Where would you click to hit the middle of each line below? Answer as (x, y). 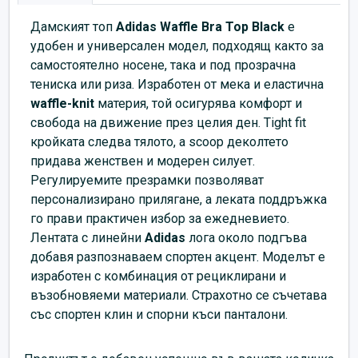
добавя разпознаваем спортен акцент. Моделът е (178, 257)
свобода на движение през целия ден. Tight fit (168, 122)
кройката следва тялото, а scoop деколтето (159, 141)
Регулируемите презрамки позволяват (147, 180)
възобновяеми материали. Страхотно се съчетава (179, 295)
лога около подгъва (248, 237)
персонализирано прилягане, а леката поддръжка (179, 199)
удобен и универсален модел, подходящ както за (177, 46)
